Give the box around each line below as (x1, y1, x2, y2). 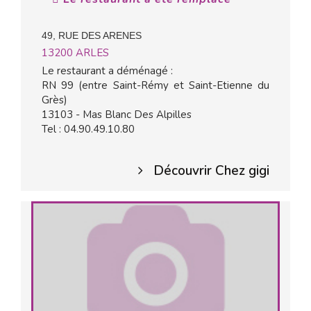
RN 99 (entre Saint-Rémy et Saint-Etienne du (42, 78, 269, 92)
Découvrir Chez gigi (153, 162, 269, 180)
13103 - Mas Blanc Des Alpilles (42, 108, 192, 121)
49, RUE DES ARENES (42, 30, 142, 41)
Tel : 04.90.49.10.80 (42, 122, 135, 136)
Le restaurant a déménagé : (42, 64, 173, 78)
